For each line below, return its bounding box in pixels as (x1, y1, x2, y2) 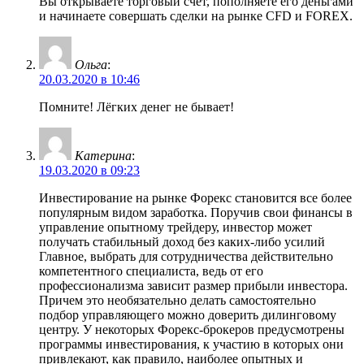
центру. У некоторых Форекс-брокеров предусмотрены (39, 323, 344, 337)
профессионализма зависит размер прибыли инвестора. (39, 279, 348, 293)
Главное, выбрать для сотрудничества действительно (39, 249, 333, 264)
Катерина (75, 149, 132, 163)
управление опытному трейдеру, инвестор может (39, 220, 312, 235)
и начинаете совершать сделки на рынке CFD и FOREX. (39, 9, 353, 24)
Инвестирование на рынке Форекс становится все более (39, 191, 352, 206)
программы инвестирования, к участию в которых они (39, 337, 344, 352)
